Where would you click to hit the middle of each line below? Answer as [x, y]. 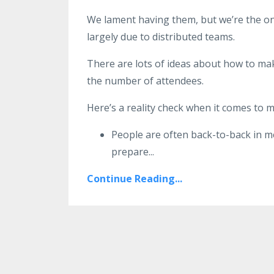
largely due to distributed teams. [162, 36]
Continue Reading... [135, 178]
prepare [130, 151]
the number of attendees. [145, 80]
